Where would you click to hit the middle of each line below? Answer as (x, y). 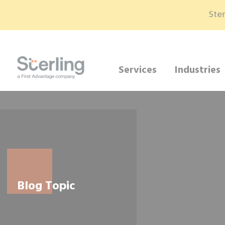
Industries (198, 70)
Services (138, 70)
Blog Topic (46, 186)
